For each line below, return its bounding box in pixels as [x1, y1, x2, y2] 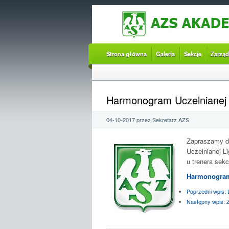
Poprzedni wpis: [186, 187, 226, 195]
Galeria [155, 50, 175, 58]
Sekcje [184, 50, 201, 58]
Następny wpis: [186, 197, 225, 205]
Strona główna [106, 50, 147, 58]
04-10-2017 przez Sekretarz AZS [106, 116, 189, 124]
